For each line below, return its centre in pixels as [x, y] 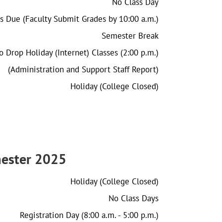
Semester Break [130, 35]
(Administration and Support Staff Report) [83, 69]
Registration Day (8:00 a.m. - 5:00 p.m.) [89, 215]
